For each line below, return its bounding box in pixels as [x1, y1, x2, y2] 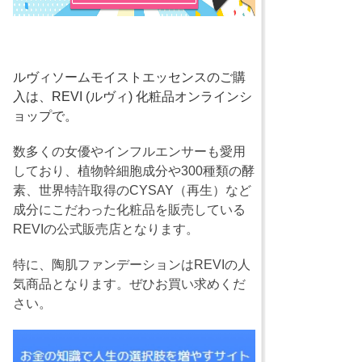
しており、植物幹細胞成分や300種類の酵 [13, 164, 255, 178]
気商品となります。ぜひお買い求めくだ [13, 277, 246, 291]
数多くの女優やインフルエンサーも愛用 [13, 145, 246, 158]
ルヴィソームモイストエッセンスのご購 [13, 70, 246, 84]
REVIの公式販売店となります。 [13, 222, 199, 236]
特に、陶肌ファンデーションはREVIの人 [13, 258, 250, 271]
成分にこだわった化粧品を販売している [13, 203, 246, 217]
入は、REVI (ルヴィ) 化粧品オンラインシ [13, 90, 252, 103]
